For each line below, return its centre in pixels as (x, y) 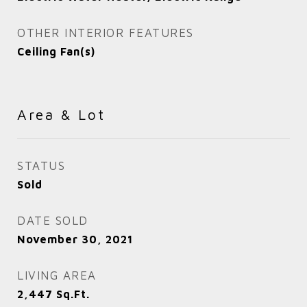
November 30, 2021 (75, 239)
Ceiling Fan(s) (56, 51)
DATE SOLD (53, 220)
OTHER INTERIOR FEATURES (106, 33)
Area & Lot (61, 114)
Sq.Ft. (73, 294)
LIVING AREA (57, 275)
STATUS (41, 165)
